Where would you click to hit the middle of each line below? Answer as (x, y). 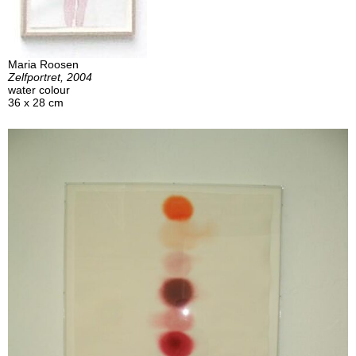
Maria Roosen (43, 64)
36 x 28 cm (36, 102)
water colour (39, 89)
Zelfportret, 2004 (50, 77)
